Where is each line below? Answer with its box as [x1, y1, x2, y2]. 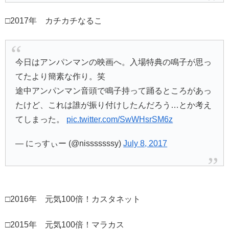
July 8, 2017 [123, 139, 168, 148]
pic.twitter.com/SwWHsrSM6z [66, 115, 173, 124]
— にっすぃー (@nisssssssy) [15, 139, 124, 148]
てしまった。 [15, 115, 67, 124]
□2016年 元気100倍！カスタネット [5, 194, 141, 203]
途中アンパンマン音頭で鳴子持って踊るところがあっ [15, 86, 212, 96]
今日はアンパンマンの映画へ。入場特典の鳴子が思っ [15, 58, 212, 67]
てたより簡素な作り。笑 [15, 72, 106, 81]
